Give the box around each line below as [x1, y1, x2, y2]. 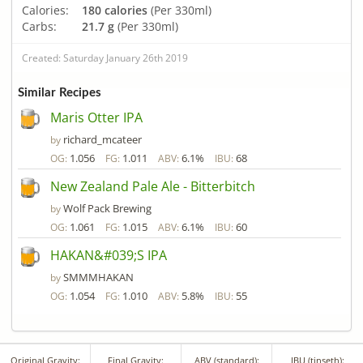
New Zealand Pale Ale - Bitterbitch [50, 177, 255, 196]
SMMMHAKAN [63, 270, 134, 285]
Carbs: [22, 18, 57, 34]
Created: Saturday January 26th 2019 [22, 50, 188, 65]
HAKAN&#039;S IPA [50, 246, 167, 265]
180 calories [82, 2, 147, 18]
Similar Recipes [18, 87, 101, 100]
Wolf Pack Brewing [63, 201, 152, 216]
